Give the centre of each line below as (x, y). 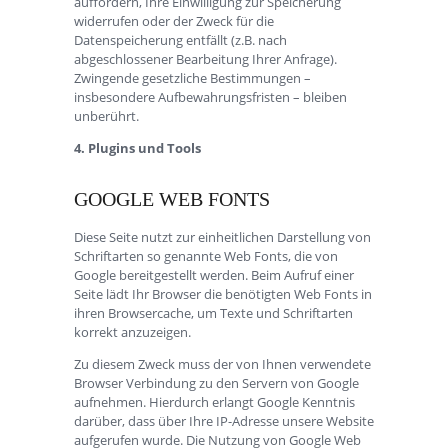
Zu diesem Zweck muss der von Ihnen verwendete (222, 363)
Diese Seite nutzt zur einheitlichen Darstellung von (222, 236)
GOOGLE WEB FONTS (172, 198)
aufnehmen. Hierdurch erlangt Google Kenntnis (214, 401)
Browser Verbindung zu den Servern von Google (216, 382)
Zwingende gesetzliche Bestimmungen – (192, 77)
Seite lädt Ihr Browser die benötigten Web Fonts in (223, 293)
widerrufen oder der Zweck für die (174, 20)
